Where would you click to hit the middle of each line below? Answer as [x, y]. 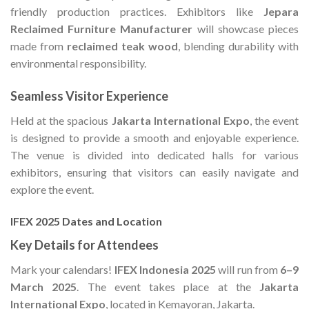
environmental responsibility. [78, 63]
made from [39, 46]
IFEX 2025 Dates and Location [86, 221]
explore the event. [52, 190]
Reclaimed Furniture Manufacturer [102, 29]
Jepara [281, 12]
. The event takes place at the [168, 286]
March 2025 [44, 286]
